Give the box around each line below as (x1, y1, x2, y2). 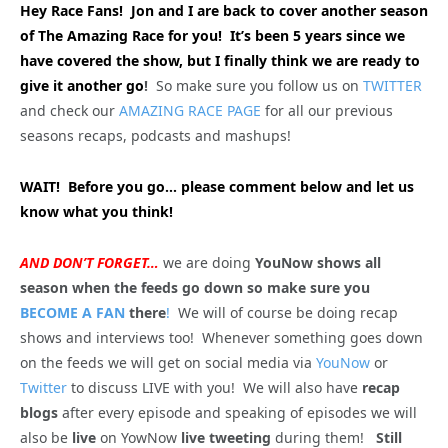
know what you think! (20, 201, 173, 221)
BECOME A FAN (20, 302, 125, 322)
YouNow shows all (255, 252, 381, 272)
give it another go (20, 75, 144, 95)
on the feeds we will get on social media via (20, 352, 316, 372)
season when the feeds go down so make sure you (20, 277, 370, 297)
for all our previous (261, 100, 393, 120)
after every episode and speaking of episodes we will (58, 402, 417, 422)
